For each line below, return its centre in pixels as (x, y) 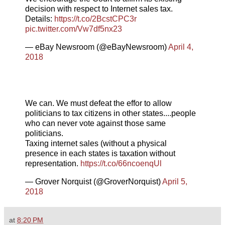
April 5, (175, 181)
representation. (53, 163)
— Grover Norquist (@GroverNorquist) (94, 181)
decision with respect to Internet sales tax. (99, 9)
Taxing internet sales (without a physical (96, 143)
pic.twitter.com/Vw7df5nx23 (74, 29)
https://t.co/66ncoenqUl (121, 163)
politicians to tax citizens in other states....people (110, 113)
